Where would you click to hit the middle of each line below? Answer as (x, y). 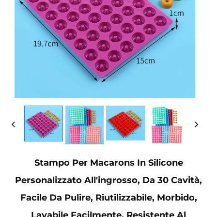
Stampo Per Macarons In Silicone (108, 163)
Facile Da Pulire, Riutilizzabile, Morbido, (108, 197)
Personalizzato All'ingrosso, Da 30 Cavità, (108, 180)
